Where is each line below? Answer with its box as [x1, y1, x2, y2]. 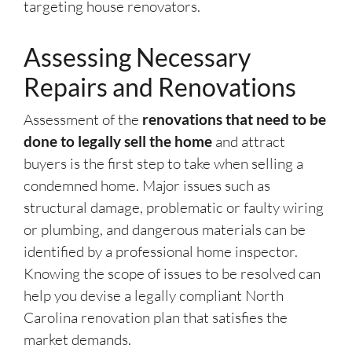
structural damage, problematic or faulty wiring [24, 198, 324, 218]
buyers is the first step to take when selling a [24, 154, 303, 174]
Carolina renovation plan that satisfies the [24, 308, 288, 328]
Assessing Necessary [24, 42, 251, 73]
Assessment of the [24, 110, 139, 130]
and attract [212, 132, 285, 152]
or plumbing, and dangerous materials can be [24, 220, 306, 240]
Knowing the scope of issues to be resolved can [24, 264, 321, 284]
